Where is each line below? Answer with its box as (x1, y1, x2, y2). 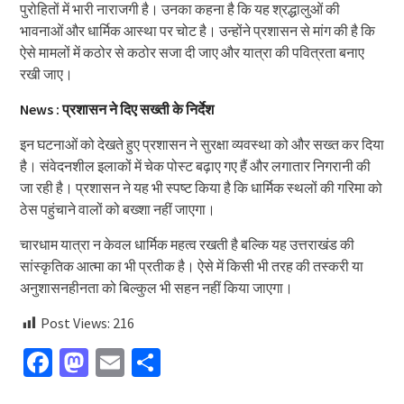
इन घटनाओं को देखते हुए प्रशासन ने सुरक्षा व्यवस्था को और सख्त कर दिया (19, 135, 384, 154)
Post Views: (40, 314, 110, 333)
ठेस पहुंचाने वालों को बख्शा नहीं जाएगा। (19, 200, 216, 219)
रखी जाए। (19, 65, 73, 84)
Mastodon (87, 344, 208, 381)
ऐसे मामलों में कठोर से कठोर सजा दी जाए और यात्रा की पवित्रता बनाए (19, 43, 364, 62)
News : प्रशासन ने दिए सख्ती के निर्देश (19, 100, 214, 119)
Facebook (51, 344, 168, 381)
